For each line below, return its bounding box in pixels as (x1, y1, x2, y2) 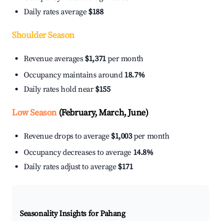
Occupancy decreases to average (24, 147, 133, 158)
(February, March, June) (57, 107, 148, 119)
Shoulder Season (12, 30, 74, 41)
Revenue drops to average (24, 131, 111, 142)
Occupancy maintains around (24, 70, 125, 80)
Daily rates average (24, 7, 88, 17)
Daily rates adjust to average (24, 162, 118, 172)
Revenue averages (24, 54, 85, 64)
